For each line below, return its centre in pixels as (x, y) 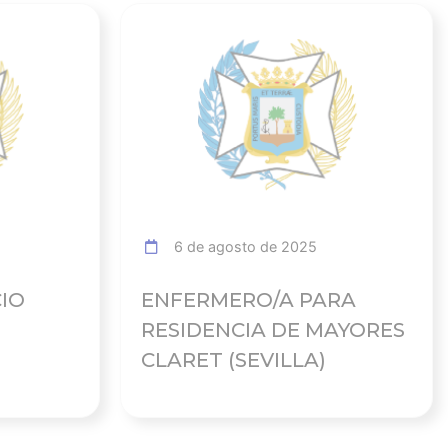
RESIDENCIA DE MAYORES (272, 330)
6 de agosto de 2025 (241, 247)
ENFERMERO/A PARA (248, 300)
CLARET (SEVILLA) (233, 360)
